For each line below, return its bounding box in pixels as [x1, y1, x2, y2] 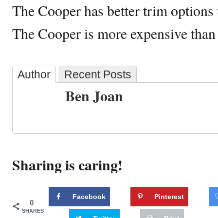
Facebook [73, 192, 106, 200]
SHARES [22, 207, 44, 214]
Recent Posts [64, 68, 131, 81]
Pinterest [154, 192, 184, 200]
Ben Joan [65, 85, 123, 106]
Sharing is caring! [12, 154, 123, 175]
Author [18, 68, 51, 81]
